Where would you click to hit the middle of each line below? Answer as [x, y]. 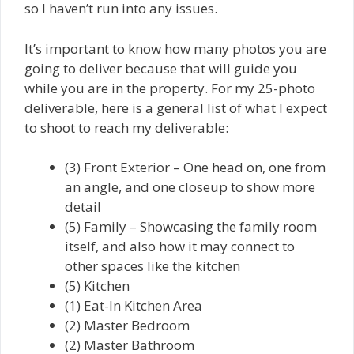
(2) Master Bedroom [127, 326]
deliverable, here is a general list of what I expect [176, 107]
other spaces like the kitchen [153, 266]
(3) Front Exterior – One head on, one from [195, 168]
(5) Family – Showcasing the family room [191, 227]
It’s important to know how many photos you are [175, 48]
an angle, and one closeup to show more [190, 187]
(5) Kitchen [97, 286]
